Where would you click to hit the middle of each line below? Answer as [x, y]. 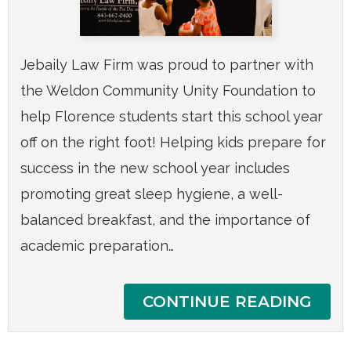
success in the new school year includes [155, 168]
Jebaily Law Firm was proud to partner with [167, 65]
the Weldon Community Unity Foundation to [168, 91]
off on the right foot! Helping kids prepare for [173, 143]
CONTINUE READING [227, 302]
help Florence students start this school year [172, 117]
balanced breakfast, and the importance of [165, 220]
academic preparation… [97, 246]
